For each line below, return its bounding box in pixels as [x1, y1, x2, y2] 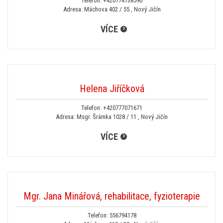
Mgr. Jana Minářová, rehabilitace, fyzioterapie [23, 190, 200, 202]
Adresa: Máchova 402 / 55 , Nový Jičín [63, 5, 161, 13]
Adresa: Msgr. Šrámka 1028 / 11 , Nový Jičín [56, 113, 168, 120]
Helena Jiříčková [79, 83, 144, 95]
